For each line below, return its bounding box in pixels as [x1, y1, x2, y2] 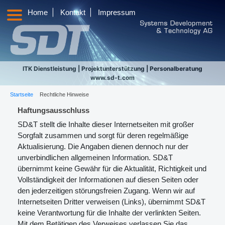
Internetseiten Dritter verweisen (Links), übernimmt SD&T [18, 197, 205, 206]
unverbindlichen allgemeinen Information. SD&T [18, 153, 173, 162]
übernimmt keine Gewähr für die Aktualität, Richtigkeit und [18, 164, 206, 173]
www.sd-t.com [90, 74, 135, 81]
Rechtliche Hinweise [40, 91, 89, 97]
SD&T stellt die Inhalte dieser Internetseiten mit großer [18, 120, 194, 129]
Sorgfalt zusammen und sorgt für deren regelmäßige [18, 131, 188, 140]
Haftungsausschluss [18, 106, 89, 115]
